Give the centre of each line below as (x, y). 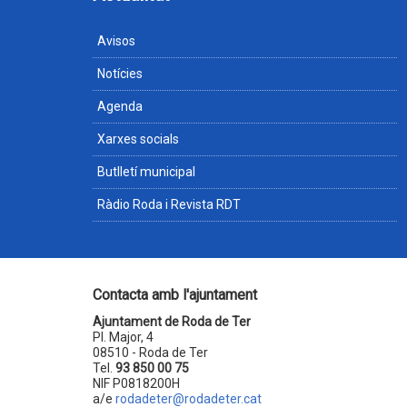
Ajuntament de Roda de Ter (172, 322)
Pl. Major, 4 (123, 337)
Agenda (120, 106)
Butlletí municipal (146, 172)
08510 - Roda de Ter (150, 352)
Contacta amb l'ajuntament (175, 295)
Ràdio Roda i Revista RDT (169, 204)
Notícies (120, 74)
